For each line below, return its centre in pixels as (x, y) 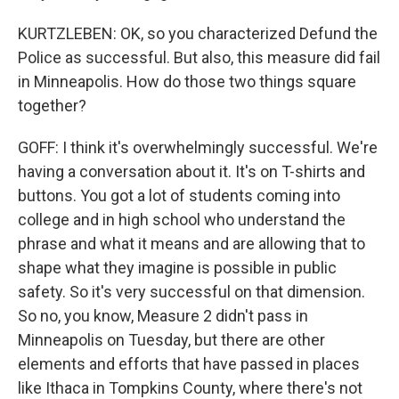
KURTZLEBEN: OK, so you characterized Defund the (198, 33)
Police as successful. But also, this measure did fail (199, 57)
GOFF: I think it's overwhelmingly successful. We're (198, 147)
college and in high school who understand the (182, 220)
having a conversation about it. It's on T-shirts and (191, 171)
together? (52, 106)
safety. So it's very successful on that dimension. (191, 292)
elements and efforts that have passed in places (189, 364)
